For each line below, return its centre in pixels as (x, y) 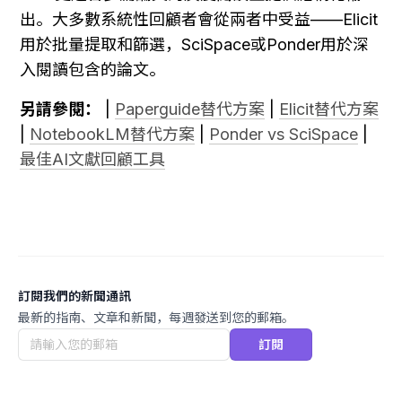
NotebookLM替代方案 (112, 135)
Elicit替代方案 (329, 109)
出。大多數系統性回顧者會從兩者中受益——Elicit (199, 20)
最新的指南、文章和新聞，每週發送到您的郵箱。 (156, 318)
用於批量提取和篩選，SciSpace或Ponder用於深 (194, 45)
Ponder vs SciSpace (284, 135)
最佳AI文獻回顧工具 (92, 160)
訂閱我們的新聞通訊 (74, 296)
